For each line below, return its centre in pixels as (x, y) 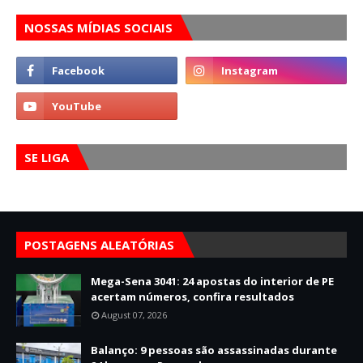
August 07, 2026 (134, 315)
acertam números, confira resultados (192, 297)
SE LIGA (47, 157)
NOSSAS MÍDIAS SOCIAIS (98, 28)
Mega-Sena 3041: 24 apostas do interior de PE (212, 281)
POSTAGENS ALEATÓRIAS (99, 245)
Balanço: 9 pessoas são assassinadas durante (214, 350)
